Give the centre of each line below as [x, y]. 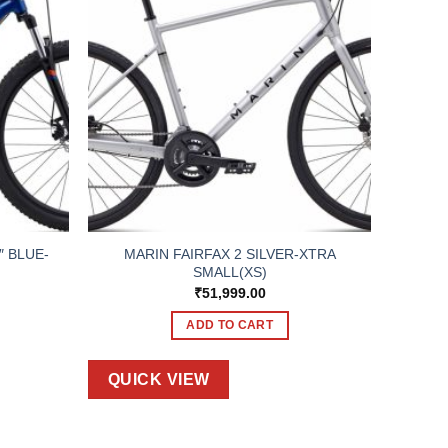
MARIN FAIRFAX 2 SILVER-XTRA [229, 254]
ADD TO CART [230, 325]
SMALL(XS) [229, 272]
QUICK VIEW [158, 380]
